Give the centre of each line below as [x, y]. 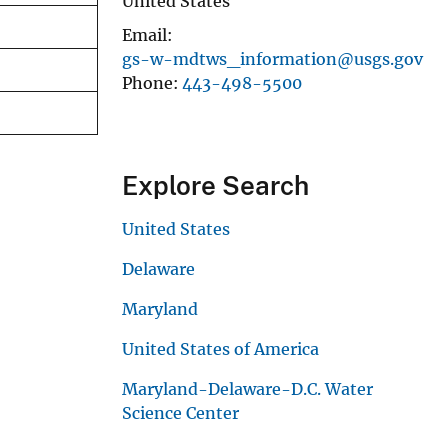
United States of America [220, 348]
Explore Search [215, 185]
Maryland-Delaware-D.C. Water [247, 388]
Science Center [180, 412]
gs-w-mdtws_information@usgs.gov [272, 58]
